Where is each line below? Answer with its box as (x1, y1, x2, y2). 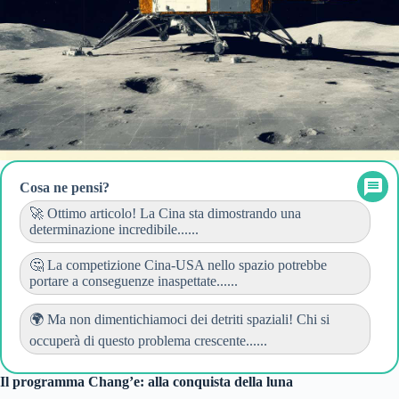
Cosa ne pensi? (20, 179, 110, 195)
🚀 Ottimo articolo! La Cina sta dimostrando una (29, 205, 301, 221)
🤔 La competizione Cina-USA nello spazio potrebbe (29, 256, 327, 273)
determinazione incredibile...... (29, 221, 199, 237)
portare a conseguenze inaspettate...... (29, 273, 238, 289)
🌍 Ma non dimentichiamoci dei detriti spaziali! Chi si (29, 311, 330, 327)
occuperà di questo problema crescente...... (29, 332, 267, 348)
